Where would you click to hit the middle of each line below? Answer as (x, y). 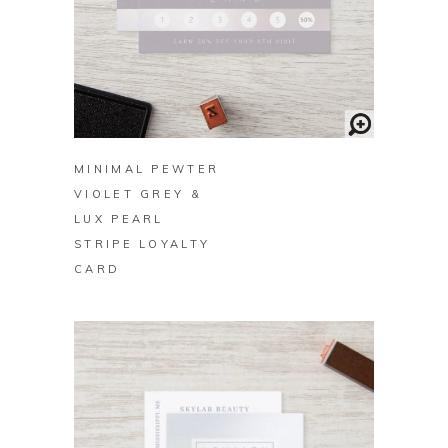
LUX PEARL (119, 219)
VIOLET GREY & (138, 194)
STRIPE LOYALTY (142, 244)
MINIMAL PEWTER (147, 169)
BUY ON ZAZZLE (224, 114)
